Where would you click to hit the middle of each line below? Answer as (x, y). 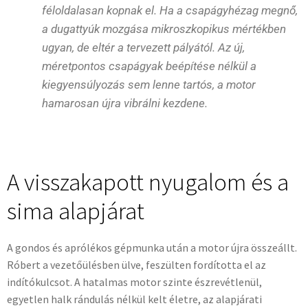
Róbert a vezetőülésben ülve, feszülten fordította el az (136, 265)
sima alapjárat (76, 211)
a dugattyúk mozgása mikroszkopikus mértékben (164, 29)
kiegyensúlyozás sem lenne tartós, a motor (149, 84)
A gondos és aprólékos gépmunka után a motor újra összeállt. (152, 248)
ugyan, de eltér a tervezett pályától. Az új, (143, 47)
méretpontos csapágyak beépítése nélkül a (149, 66)
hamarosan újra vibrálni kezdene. (125, 103)
